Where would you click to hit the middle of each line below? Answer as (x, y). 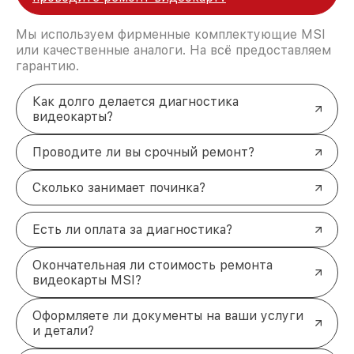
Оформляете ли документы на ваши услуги (168, 316)
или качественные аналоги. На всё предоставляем (173, 51)
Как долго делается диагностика (136, 102)
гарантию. (47, 66)
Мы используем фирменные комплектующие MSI (171, 35)
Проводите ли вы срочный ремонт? (143, 153)
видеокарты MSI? (87, 281)
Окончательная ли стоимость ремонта (153, 265)
